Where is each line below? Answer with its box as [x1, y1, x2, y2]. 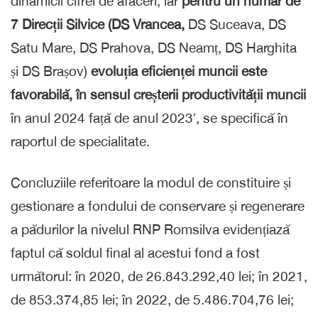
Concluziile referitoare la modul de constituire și [11, 174, 291, 190]
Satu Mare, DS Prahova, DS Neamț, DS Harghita [11, 39, 297, 55]
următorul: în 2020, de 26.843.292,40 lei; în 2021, [11, 268, 307, 284]
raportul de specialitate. [11, 133, 150, 149]
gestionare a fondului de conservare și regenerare [11, 197, 305, 214]
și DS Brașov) [11, 62, 91, 79]
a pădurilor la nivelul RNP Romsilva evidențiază [11, 221, 290, 237]
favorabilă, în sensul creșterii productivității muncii [11, 86, 306, 102]
